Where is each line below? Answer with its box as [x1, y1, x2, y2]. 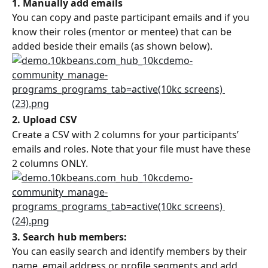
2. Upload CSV [12, 113, 77, 127]
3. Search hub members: [12, 230, 127, 243]
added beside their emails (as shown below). [12, 39, 212, 53]
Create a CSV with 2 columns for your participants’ [12, 127, 241, 141]
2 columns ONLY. [12, 156, 88, 170]
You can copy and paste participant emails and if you [12, 11, 252, 25]
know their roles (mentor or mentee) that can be [12, 25, 234, 39]
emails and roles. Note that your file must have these [12, 142, 253, 156]
